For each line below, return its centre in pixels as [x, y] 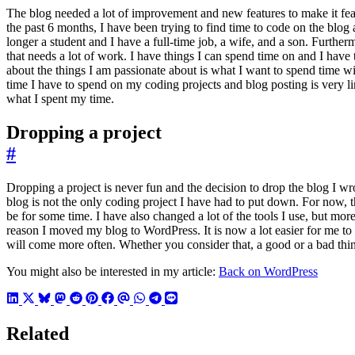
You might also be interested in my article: [113, 272]
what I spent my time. [60, 99]
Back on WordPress [268, 272]
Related [38, 333]
